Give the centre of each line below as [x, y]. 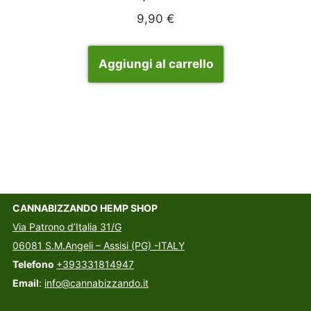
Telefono [34, 264]
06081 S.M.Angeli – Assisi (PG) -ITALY [99, 245]
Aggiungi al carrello [155, 64]
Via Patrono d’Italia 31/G [67, 227]
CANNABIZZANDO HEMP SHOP [85, 208]
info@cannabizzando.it [96, 283]
